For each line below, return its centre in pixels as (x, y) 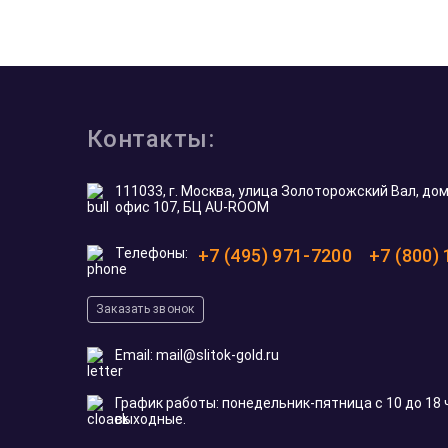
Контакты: (151, 139)
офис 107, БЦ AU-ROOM (192, 207)
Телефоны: (151, 253)
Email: (135, 355)
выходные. (150, 419)
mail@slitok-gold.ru (217, 355)
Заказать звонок (145, 309)
